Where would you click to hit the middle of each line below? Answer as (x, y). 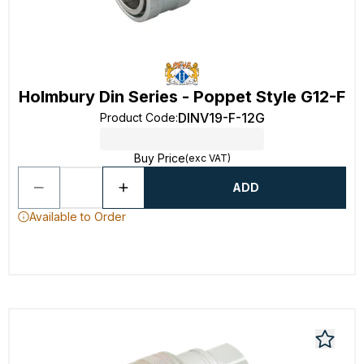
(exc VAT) (208, 158)
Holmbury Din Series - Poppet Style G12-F (182, 97)
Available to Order (78, 217)
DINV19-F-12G (221, 118)
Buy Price (159, 158)
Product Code (137, 117)
